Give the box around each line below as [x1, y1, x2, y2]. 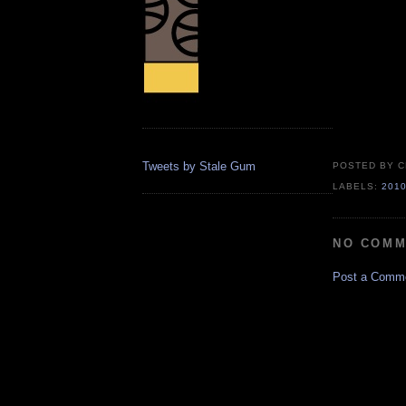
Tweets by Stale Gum [142, 159, 256, 173]
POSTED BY [333, 160, 399, 171]
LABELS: [333, 180, 382, 191]
